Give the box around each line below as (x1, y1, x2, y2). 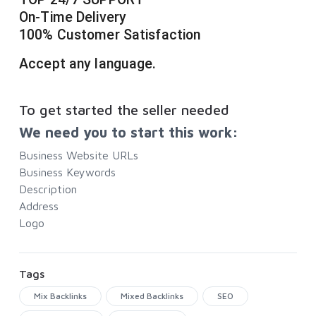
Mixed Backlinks (121, 291, 183, 302)
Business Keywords (19, 166, 116, 179)
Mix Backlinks (34, 291, 87, 302)
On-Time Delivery (19, 9, 127, 26)
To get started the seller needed (19, 102, 229, 119)
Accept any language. (19, 56, 157, 73)
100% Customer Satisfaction (19, 27, 201, 44)
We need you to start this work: (19, 124, 238, 141)
